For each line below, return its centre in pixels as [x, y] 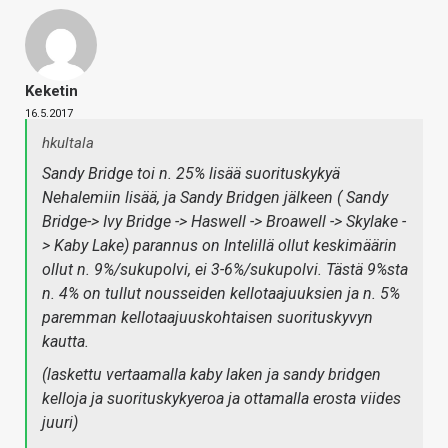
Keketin [51, 91]
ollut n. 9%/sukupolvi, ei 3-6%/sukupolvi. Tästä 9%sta [225, 270]
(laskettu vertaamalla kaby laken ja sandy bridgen [211, 375]
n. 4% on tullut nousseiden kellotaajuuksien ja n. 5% [221, 294]
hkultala [68, 143]
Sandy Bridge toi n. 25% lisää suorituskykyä [191, 174]
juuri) [60, 423]
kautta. [65, 342]
